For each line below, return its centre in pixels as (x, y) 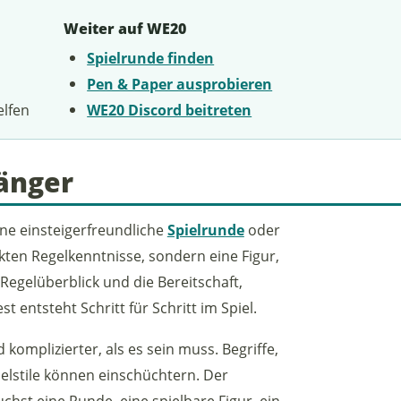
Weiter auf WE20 (124, 29)
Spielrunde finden (151, 57)
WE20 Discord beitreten (170, 109)
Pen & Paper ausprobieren (180, 83)
